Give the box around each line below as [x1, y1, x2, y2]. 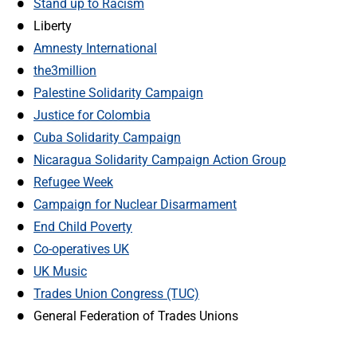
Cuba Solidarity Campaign [33, 130, 181, 145]
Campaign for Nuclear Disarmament [33, 197, 237, 212]
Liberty [33, 18, 75, 33]
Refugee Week [33, 175, 113, 190]
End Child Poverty [33, 219, 132, 234]
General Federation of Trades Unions [33, 308, 238, 324]
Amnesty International [33, 41, 157, 56]
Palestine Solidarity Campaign [33, 85, 203, 100]
